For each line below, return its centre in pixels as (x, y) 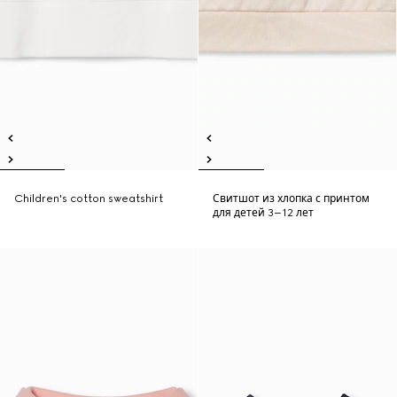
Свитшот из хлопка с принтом (292, 198)
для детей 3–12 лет (264, 213)
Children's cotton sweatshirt (89, 198)
